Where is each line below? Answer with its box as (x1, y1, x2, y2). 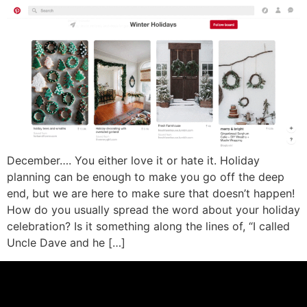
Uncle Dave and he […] (7, 236, 125, 250)
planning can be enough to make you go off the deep (7, 170, 284, 184)
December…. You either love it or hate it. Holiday (7, 153, 260, 168)
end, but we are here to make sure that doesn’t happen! (7, 186, 295, 201)
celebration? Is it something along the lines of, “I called (7, 219, 290, 234)
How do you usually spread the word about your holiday (7, 203, 300, 217)
